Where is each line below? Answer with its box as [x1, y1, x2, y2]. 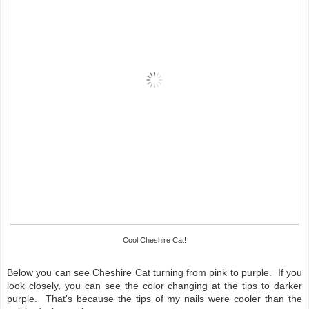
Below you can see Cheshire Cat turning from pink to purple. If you [7, 266, 302, 278]
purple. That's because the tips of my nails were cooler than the [7, 292, 302, 304]
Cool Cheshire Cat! [123, 235, 186, 244]
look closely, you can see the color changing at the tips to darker [7, 279, 302, 291]
